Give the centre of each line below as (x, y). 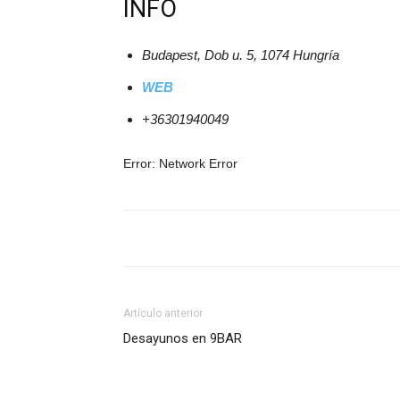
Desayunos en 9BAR (183, 339)
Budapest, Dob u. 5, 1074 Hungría (241, 55)
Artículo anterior (163, 314)
